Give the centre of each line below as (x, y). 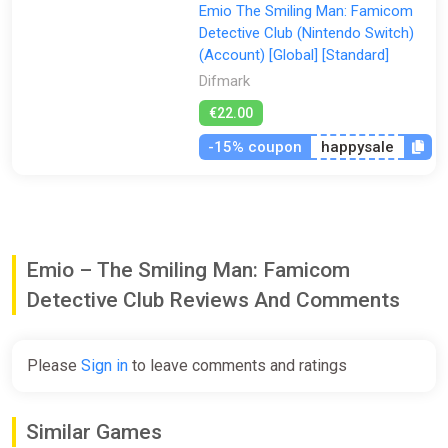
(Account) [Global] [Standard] (293, 54)
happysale (357, 146)
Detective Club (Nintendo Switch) (306, 32)
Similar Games (94, 431)
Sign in (104, 365)
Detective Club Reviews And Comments (213, 299)
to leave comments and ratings (237, 365)
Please (54, 365)
